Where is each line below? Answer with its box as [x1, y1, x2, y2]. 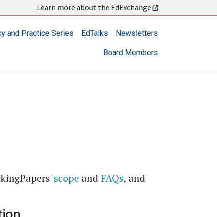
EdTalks [81, 29, 108, 38]
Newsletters [116, 29, 158, 38]
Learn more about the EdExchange [37, 2, 153, 13]
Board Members [103, 48, 158, 57]
